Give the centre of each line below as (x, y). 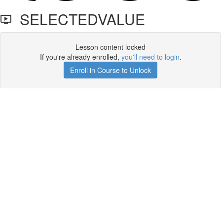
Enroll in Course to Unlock (110, 70)
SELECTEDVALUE (78, 19)
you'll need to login (150, 57)
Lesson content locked (110, 47)
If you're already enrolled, (80, 57)
